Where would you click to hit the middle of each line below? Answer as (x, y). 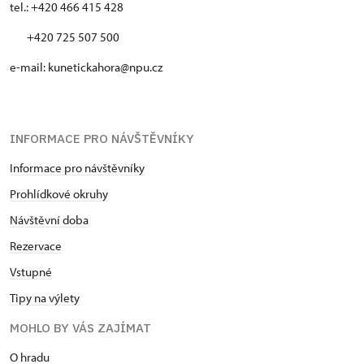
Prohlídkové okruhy (59, 194)
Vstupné (31, 272)
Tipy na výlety (45, 298)
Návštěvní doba (49, 220)
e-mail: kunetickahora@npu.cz (86, 67)
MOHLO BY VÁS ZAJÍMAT (80, 328)
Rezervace (36, 246)
